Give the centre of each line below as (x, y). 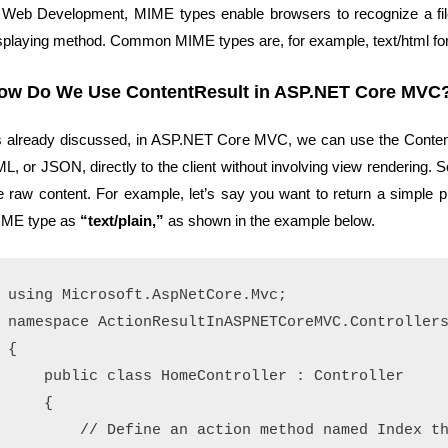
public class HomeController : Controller (206, 376)
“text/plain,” (124, 220)
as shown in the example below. (271, 220)
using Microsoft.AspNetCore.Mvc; (147, 295)
